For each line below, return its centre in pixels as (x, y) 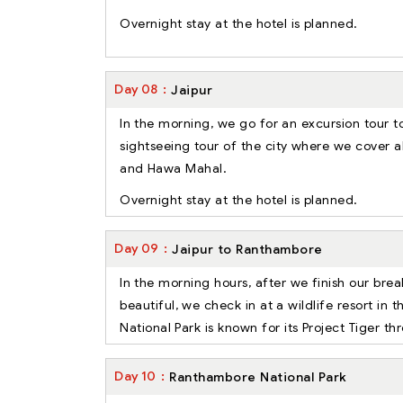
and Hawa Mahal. (174, 168)
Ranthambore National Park (258, 376)
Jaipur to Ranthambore (247, 249)
